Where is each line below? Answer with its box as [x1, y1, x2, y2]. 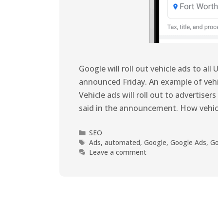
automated [105, 137, 141, 147]
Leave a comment [89, 147, 147, 157]
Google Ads [170, 137, 207, 147]
